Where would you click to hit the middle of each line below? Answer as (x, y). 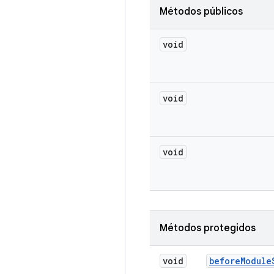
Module (256, 261)
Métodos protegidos (208, 228)
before (225, 261)
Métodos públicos (201, 12)
